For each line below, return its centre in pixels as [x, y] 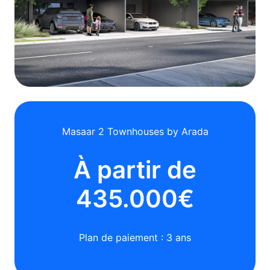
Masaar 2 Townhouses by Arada [135, 131]
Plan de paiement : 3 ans [135, 237]
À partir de [135, 170]
